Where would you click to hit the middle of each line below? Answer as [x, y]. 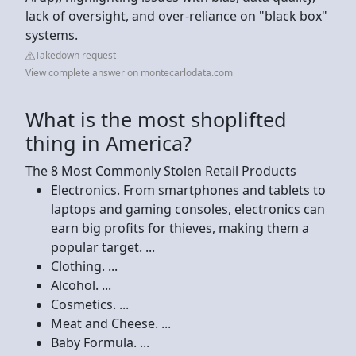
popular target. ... [103, 247]
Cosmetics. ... [90, 304]
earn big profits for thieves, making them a [180, 228]
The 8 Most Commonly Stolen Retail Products [161, 170]
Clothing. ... [84, 266]
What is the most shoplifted [156, 119]
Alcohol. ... [81, 285]
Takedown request [75, 55]
